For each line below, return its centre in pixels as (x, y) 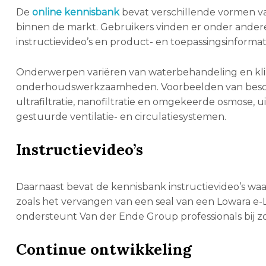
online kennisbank (75, 12)
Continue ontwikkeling (104, 249)
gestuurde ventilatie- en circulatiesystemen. (121, 116)
